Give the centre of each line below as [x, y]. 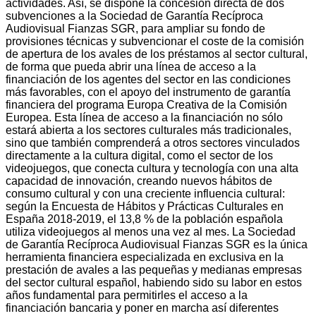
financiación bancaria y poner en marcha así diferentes [142, 308]
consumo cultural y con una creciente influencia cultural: [145, 193]
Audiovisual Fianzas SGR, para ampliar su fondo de [135, 28]
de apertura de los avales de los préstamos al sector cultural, [157, 54]
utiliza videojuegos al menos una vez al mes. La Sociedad [151, 231]
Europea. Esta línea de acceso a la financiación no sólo [144, 117]
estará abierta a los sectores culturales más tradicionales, [148, 130]
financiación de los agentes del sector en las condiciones [148, 79]
